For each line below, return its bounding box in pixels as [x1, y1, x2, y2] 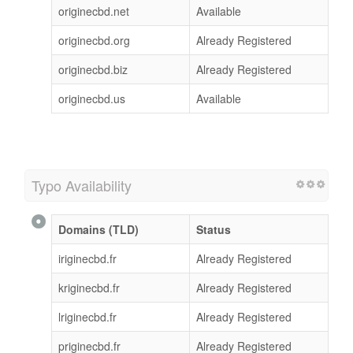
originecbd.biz [58, 61, 128, 77]
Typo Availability [32, 174, 132, 195]
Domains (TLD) [58, 221, 139, 237]
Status [196, 221, 231, 237]
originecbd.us [58, 90, 125, 106]
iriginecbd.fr [58, 250, 117, 266]
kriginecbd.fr [58, 279, 120, 295]
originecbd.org [58, 32, 130, 48]
